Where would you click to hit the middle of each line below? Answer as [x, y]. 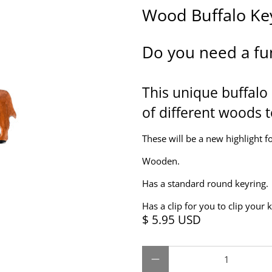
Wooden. [162, 161]
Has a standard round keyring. [206, 184]
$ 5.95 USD [172, 220]
